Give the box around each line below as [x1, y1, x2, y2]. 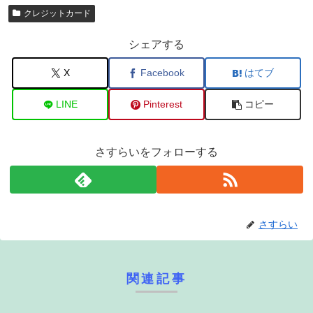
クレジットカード [23, 8, 91, 18]
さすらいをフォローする [95, 146, 218, 159]
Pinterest [143, 99, 182, 110]
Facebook [140, 67, 185, 79]
